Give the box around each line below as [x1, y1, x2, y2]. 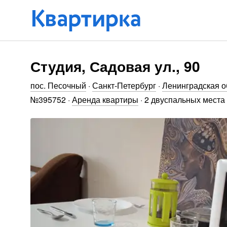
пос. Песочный [30, 80, 86, 91]
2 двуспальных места [144, 94, 225, 105]
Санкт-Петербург [92, 80, 156, 91]
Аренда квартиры [72, 94, 138, 105]
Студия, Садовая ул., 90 [30, 56, 200, 77]
